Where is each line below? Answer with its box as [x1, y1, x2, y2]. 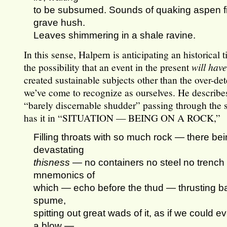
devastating [33, 144, 85, 156]
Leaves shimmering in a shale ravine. [33, 29, 196, 41]
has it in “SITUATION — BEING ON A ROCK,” [24, 111, 221, 125]
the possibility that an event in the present [24, 60, 192, 74]
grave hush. [33, 17, 86, 28]
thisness [33, 157, 70, 168]
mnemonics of [33, 169, 95, 181]
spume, [33, 195, 66, 206]
